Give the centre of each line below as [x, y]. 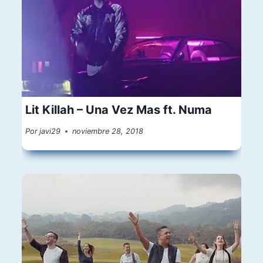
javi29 [50, 131]
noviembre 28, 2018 [108, 131]
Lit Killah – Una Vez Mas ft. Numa [119, 109]
